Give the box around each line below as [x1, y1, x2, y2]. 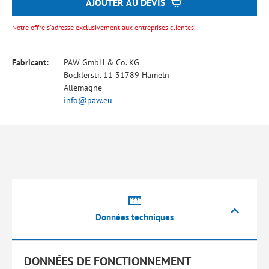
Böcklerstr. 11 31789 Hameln [64, 70, 169, 80]
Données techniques [95, 211, 174, 223]
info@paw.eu [64, 95, 112, 106]
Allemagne [64, 82, 102, 93]
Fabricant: [12, 57, 49, 68]
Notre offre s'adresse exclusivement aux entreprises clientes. [12, 23, 196, 32]
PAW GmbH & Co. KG [64, 57, 139, 68]
